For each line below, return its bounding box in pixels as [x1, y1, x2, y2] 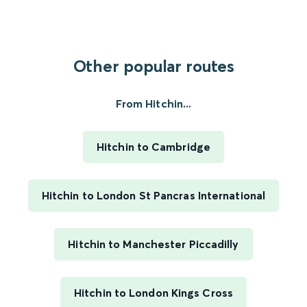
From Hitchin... [115, 97, 192, 111]
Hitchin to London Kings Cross [74, 286, 233, 300]
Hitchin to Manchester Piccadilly [68, 237, 239, 251]
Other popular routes [73, 56, 234, 77]
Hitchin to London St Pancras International [41, 188, 266, 203]
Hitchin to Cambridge [97, 140, 210, 154]
